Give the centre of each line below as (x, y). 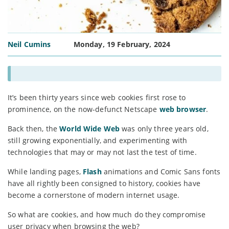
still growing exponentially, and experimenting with (98, 140)
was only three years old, (164, 128)
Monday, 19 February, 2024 (122, 44)
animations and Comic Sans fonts (162, 171)
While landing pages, (45, 171)
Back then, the (34, 128)
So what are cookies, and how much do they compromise (107, 214)
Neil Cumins (29, 44)
